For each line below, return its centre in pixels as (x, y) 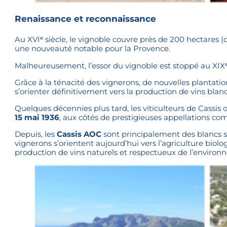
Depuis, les (36, 134)
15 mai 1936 (37, 118)
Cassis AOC (79, 134)
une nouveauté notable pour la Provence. (93, 49)
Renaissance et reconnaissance (86, 19)
